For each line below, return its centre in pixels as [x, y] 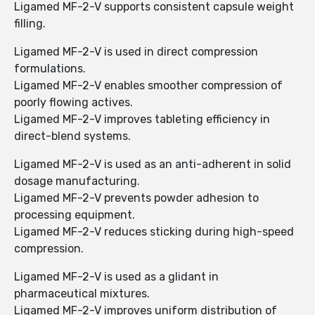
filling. [30, 24]
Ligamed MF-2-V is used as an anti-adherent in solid [153, 165]
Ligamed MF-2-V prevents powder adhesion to [136, 198]
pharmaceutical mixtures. [82, 294]
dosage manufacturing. [77, 181]
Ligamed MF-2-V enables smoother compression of [148, 86]
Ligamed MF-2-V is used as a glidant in [116, 277]
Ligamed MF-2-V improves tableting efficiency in [142, 120]
